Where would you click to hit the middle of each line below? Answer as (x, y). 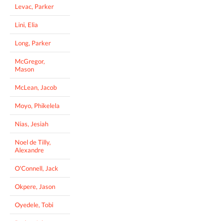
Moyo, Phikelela (37, 106)
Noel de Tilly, (33, 142)
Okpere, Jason (35, 187)
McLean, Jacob (36, 88)
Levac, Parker (34, 7)
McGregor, (30, 61)
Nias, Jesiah (32, 124)
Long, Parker (33, 43)
